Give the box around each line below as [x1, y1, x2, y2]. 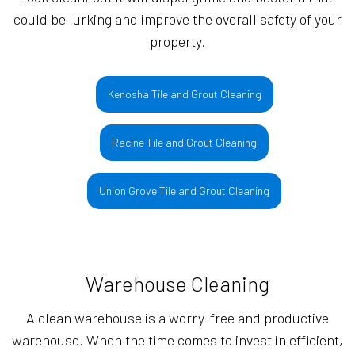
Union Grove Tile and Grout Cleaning [99, 184, 270, 198]
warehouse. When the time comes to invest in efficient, [12, 331, 343, 349]
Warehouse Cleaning [86, 271, 269, 296]
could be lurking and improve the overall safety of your [13, 10, 342, 29]
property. [150, 32, 205, 51]
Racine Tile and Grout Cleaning [112, 136, 258, 150]
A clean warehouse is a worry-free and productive [26, 309, 329, 327]
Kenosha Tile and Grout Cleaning [107, 87, 261, 101]
